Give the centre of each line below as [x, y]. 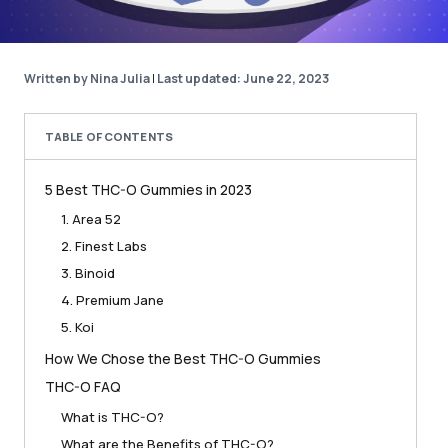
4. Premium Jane [112, 300]
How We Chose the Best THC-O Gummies [183, 359]
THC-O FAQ [83, 387]
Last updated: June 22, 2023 [243, 79]
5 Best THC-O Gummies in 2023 [148, 189]
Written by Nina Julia [87, 79]
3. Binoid [88, 273]
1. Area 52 [91, 219]
